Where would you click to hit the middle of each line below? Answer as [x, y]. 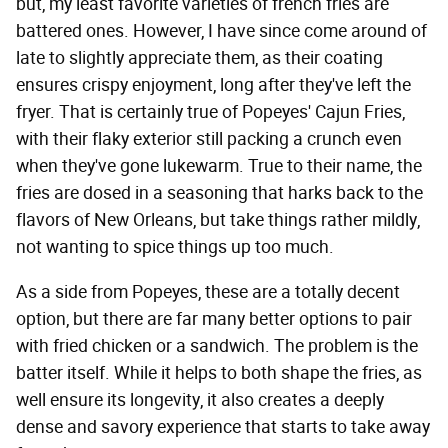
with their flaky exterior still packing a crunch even [209, 138]
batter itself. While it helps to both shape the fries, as [219, 372]
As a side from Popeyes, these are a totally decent [208, 291]
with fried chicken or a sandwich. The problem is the [217, 345]
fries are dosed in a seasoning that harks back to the [219, 192]
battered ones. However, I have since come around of [221, 30]
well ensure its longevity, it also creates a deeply [200, 399]
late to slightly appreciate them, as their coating [199, 57]
